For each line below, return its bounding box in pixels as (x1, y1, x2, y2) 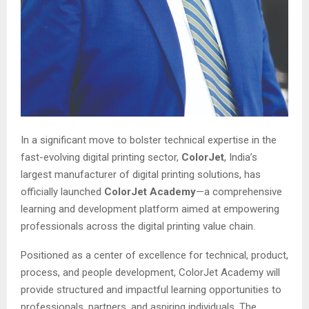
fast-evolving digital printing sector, (21, 151, 181, 164)
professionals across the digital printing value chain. (21, 220, 255, 233)
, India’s (224, 151, 257, 164)
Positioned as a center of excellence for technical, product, (21, 249, 288, 262)
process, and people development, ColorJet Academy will (21, 266, 280, 279)
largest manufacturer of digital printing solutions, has (21, 168, 261, 181)
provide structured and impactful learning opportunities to (21, 283, 281, 297)
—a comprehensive (196, 186, 282, 199)
